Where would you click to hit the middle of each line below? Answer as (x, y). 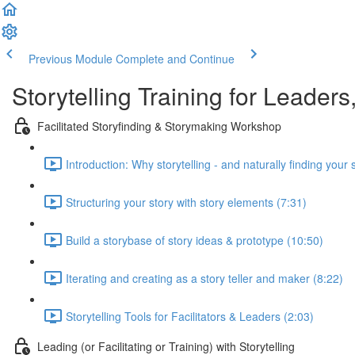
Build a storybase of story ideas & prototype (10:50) (195, 240)
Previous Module (71, 59)
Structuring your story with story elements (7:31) (186, 202)
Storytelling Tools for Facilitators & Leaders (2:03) (190, 316)
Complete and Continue (175, 59)
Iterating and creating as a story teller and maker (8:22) (204, 278)
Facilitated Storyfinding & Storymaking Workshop (159, 126)
